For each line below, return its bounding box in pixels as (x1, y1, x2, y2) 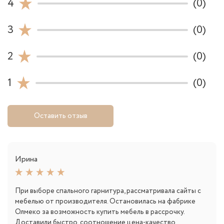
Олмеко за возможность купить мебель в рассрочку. (15, 207, 184, 217)
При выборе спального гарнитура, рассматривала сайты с (15, 186, 201, 196)
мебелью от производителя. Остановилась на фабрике (15, 196, 195, 207)
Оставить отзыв (33, 110, 87, 121)
